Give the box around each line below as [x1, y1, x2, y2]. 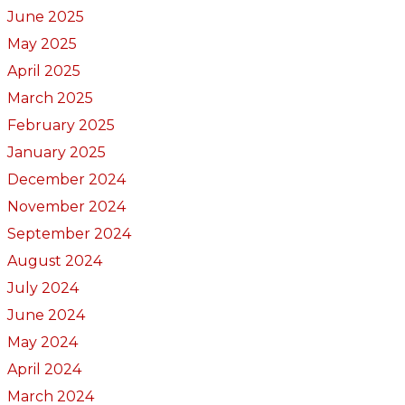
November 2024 [6, 197, 126, 215]
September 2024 [6, 224, 131, 242]
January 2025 [6, 143, 106, 161]
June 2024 [6, 306, 85, 324]
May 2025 [6, 34, 77, 52]
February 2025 [6, 116, 115, 134]
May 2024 [6, 333, 78, 351]
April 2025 [6, 61, 80, 80]
